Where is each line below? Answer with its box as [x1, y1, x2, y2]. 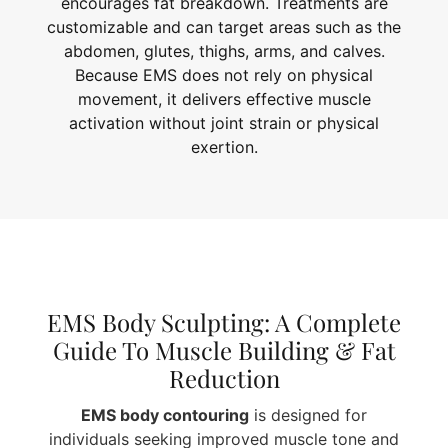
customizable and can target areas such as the [47, 17, 401, 38]
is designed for [249, 404, 367, 425]
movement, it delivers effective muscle [77, 89, 371, 110]
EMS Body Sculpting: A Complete [47, 305, 401, 338]
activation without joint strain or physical [69, 113, 379, 134]
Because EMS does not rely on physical [75, 65, 373, 86]
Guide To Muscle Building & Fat [52, 333, 396, 366]
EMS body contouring [81, 404, 249, 425]
